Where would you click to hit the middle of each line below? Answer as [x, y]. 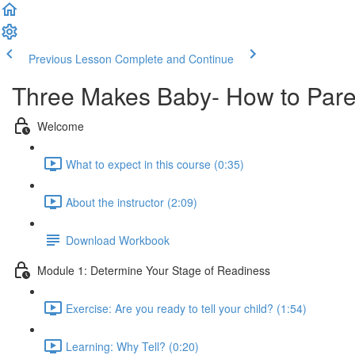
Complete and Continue [174, 59]
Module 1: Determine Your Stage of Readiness [154, 270]
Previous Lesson [70, 59]
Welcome [61, 126]
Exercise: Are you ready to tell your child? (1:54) [186, 308]
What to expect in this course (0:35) [155, 164]
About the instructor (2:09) [132, 202]
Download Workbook [118, 240]
